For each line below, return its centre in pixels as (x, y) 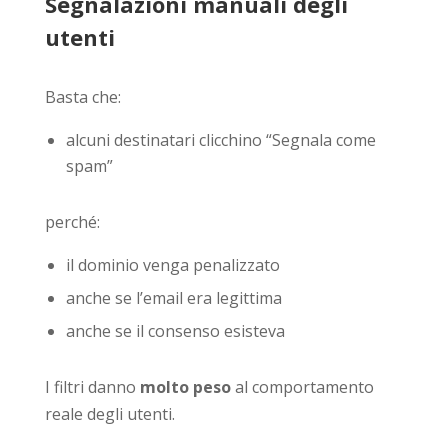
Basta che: (82, 96)
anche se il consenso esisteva (175, 330)
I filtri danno (92, 386)
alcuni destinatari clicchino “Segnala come (220, 139)
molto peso (187, 386)
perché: (72, 221)
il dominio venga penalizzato (172, 264)
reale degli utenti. (109, 413)
